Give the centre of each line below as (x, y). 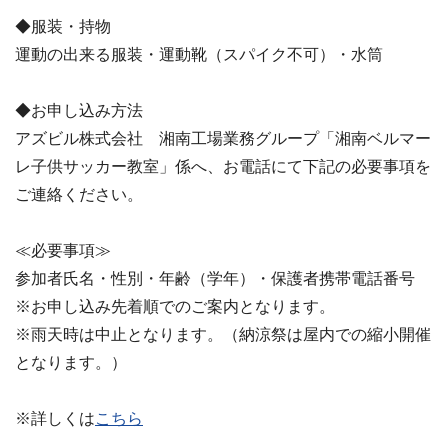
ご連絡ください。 (79, 194)
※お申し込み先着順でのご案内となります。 (175, 306)
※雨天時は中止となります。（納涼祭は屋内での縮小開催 (223, 334)
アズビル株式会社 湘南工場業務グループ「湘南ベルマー (223, 138)
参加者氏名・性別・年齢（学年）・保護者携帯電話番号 (215, 278)
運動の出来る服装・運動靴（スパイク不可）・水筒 (199, 54)
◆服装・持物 (63, 26)
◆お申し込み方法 (79, 110)
